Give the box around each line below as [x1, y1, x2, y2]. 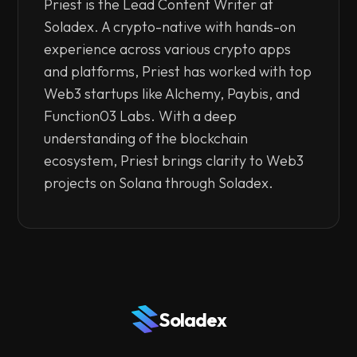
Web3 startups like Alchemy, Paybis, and [44, 84, 300, 104]
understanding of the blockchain [44, 129, 249, 148]
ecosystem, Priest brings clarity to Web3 [44, 151, 304, 171]
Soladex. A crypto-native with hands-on [44, 18, 296, 37]
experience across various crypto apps [44, 40, 292, 59]
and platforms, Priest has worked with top [44, 62, 312, 81]
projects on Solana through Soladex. [44, 174, 274, 193]
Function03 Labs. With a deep [44, 107, 237, 126]
